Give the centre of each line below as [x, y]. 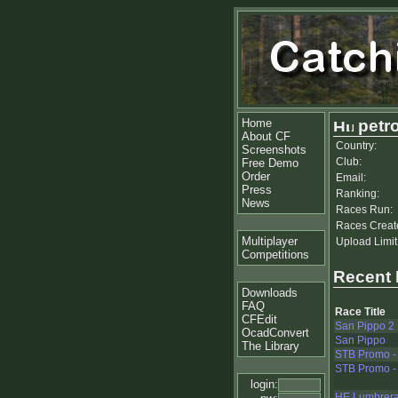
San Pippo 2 [365, 326]
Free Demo [270, 163]
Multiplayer [270, 241]
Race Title [360, 312]
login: [264, 384]
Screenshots [274, 150]
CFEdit [259, 319]
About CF [266, 136]
